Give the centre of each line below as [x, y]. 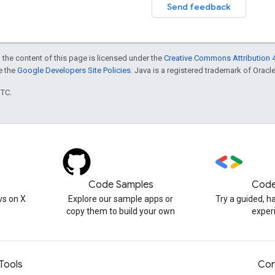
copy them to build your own [121, 211]
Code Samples [121, 185]
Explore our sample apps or [121, 199]
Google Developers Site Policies [74, 70]
